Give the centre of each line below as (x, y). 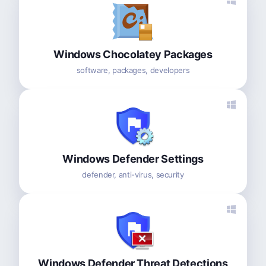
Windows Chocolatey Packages (133, 54)
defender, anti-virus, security (133, 174)
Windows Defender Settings (133, 159)
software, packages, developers (133, 70)
